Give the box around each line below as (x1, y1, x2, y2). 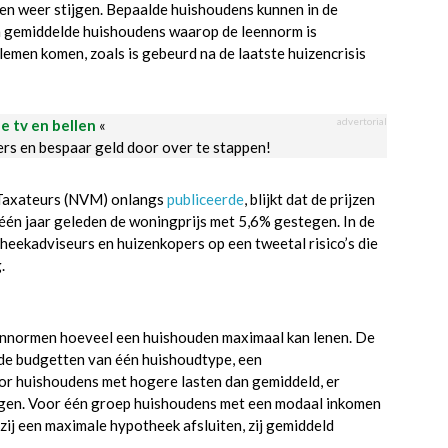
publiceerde (167, 190, 244, 208)
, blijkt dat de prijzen (244, 190, 375, 208)
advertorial (336, 115, 387, 127)
